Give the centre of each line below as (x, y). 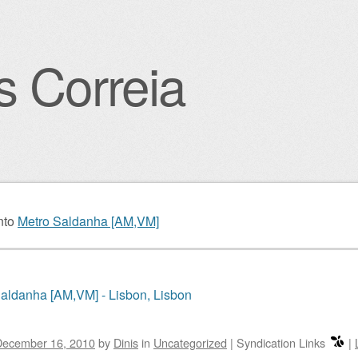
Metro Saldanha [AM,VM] (88, 221)
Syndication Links (281, 342)
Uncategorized (190, 342)
